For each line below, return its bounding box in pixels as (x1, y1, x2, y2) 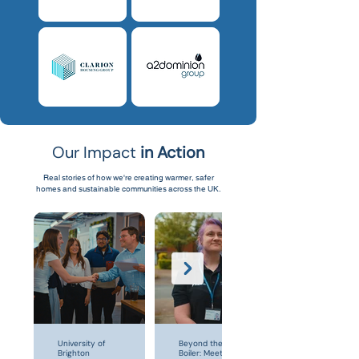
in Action (140, 142, 204, 163)
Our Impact (52, 142, 140, 163)
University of (58, 338, 106, 349)
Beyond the (179, 338, 223, 349)
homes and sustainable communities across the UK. (35, 182, 221, 194)
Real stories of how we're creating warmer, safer (42, 171, 214, 183)
